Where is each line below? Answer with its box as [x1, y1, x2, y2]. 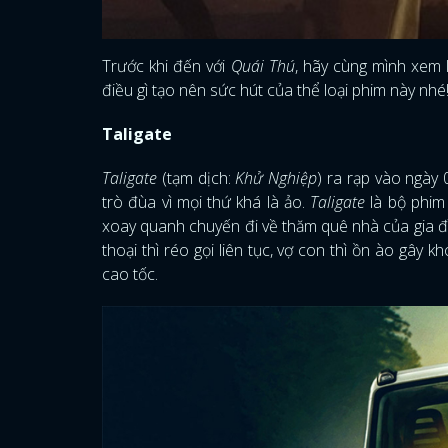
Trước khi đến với [102, 55, 231, 78]
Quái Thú [230, 55, 295, 78]
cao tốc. [102, 263, 162, 286]
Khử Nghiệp [235, 167, 318, 190]
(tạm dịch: [157, 167, 236, 190]
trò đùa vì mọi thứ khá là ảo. [102, 191, 310, 214]
